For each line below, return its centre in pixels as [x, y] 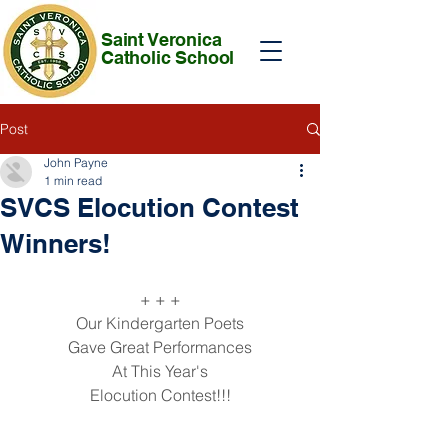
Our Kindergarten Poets [160, 323]
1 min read [73, 180]
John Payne [76, 162]
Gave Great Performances [160, 347]
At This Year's [160, 371]
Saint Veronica [161, 39]
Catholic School [168, 57]
